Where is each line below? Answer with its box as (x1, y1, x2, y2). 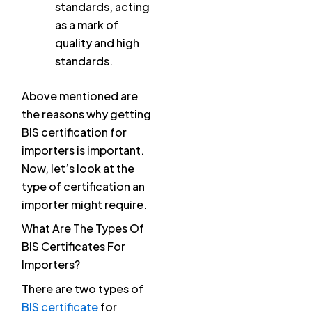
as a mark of (55, 17, 118, 33)
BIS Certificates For (22, 239, 125, 254)
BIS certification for (22, 125, 127, 140)
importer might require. (22, 197, 147, 212)
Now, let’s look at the (22, 161, 134, 176)
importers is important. (22, 143, 144, 158)
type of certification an (22, 179, 145, 194)
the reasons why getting (22, 107, 151, 122)
